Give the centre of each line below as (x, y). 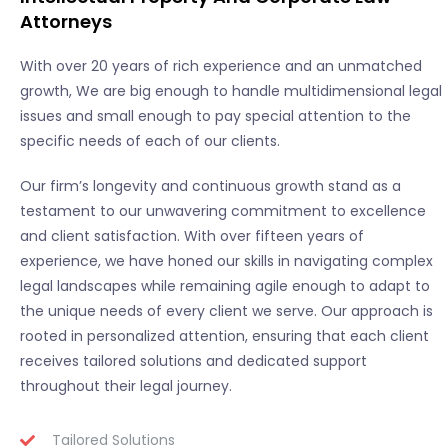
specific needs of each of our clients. (150, 140)
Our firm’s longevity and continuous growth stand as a (210, 185)
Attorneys (66, 21)
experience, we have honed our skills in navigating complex (226, 260)
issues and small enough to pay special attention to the (215, 115)
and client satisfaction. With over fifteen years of (192, 235)
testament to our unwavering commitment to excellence (223, 210)
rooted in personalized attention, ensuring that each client (224, 335)
